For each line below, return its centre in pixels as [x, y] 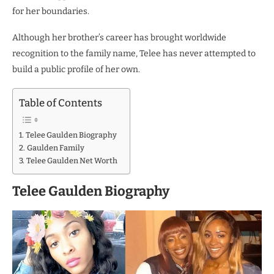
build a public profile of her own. [76, 70]
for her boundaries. [51, 12]
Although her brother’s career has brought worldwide [119, 38]
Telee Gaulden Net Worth [72, 161]
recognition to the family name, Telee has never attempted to [134, 54]
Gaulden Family [55, 148]
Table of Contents [61, 103]
